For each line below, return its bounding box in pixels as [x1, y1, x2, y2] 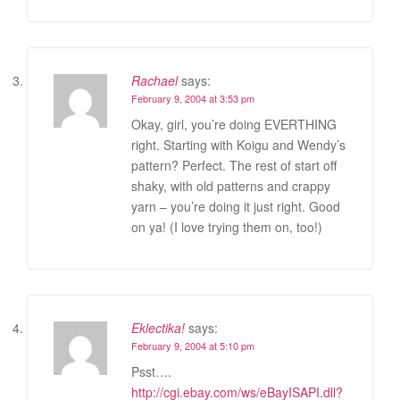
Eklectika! [131, 318, 185, 337]
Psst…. [131, 362, 171, 380]
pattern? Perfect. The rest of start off [131, 155, 337, 174]
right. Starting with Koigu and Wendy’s [131, 135, 346, 154]
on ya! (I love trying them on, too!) [131, 217, 322, 236]
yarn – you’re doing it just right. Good [131, 196, 340, 215]
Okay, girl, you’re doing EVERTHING [131, 114, 337, 133]
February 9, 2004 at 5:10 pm [131, 337, 254, 353]
